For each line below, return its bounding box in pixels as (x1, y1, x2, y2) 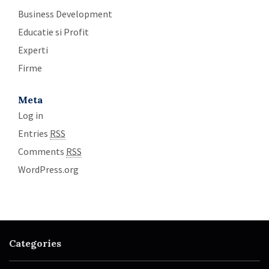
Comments (18, 145, 66, 158)
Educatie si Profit (18, 26, 89, 38)
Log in (18, 109, 43, 122)
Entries (18, 127, 50, 140)
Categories (9, 237, 61, 250)
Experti (18, 44, 48, 56)
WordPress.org (18, 163, 79, 176)
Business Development (18, 8, 112, 20)
